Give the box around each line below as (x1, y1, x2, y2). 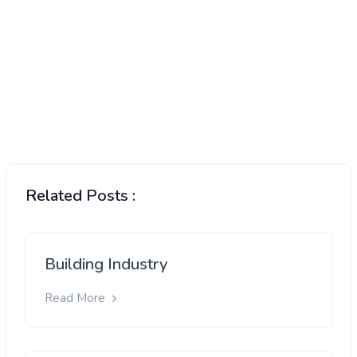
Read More (45, 289, 108, 306)
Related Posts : (25, 184, 135, 206)
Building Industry (45, 253, 167, 275)
